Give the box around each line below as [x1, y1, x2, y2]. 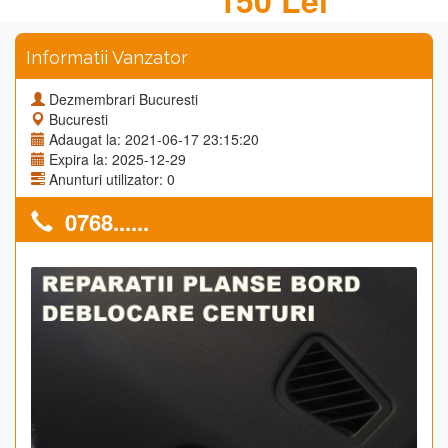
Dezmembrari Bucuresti [49, 89, 198, 109]
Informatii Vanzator [26, 47, 188, 68]
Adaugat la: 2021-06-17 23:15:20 [49, 129, 259, 149]
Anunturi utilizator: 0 [49, 169, 175, 189]
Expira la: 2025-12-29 [49, 149, 186, 169]
